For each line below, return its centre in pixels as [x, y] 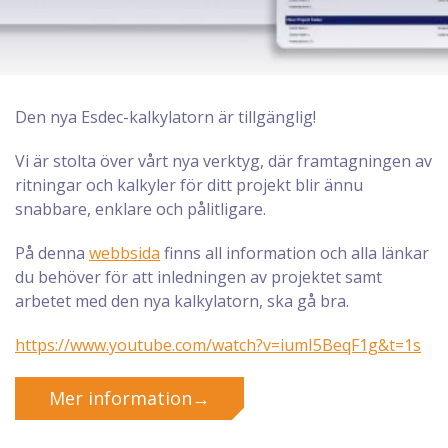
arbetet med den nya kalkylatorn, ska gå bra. [182, 301]
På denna [52, 253]
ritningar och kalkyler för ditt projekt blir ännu [189, 185]
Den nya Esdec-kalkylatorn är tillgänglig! [165, 117]
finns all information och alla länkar [294, 253]
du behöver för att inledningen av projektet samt [198, 277]
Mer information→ [129, 398]
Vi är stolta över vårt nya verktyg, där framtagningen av [223, 161]
